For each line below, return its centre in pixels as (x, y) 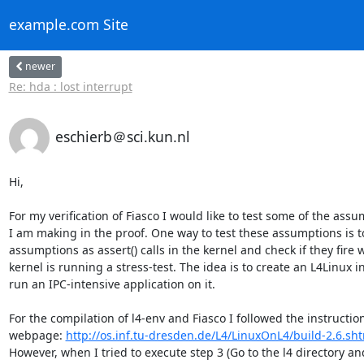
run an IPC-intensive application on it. (112, 284)
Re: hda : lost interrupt (70, 86)
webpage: (37, 335)
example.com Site (68, 25)
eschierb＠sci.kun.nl (122, 136)
